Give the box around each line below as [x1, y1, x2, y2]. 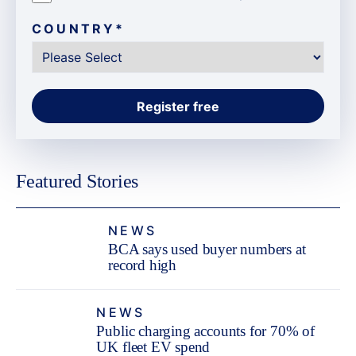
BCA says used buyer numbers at [108, 241, 306, 258]
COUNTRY [32, 21, 116, 37]
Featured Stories [16, 171, 139, 192]
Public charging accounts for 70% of [96, 323, 315, 340]
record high [108, 257, 177, 274]
